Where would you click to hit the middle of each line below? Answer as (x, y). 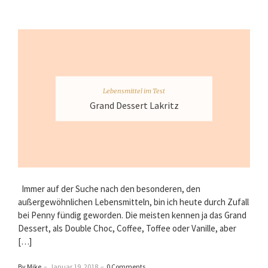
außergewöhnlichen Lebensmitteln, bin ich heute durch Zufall (133, 202)
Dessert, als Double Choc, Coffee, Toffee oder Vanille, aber (127, 229)
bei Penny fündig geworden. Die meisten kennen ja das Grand (132, 215)
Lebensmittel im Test (134, 91)
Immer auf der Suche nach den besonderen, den (109, 189)
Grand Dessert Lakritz (134, 105)
